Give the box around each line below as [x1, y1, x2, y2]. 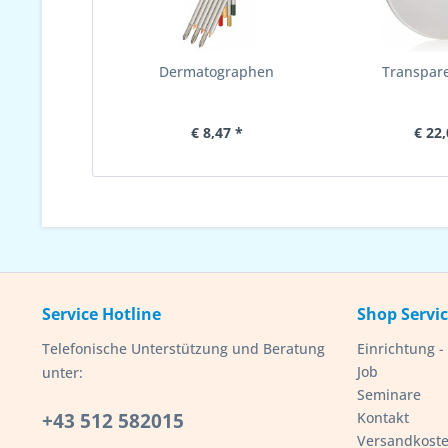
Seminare [357, 385, 421, 404]
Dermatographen [159, 62, 275, 81]
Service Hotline [42, 303, 161, 325]
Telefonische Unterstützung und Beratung [42, 339, 325, 358]
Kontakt [357, 408, 409, 427]
